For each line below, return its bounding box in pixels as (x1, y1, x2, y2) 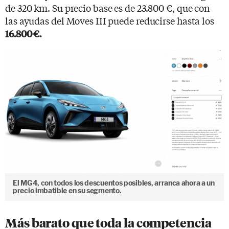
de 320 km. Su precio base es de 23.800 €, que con (5, 1, 211, 14)
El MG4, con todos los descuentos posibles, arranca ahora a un (13, 178, 215, 187)
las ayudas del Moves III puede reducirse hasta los (5, 14, 214, 27)
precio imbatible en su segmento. (13, 186, 122, 195)
